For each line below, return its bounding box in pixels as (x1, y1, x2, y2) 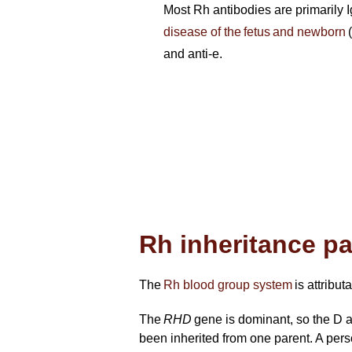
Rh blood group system (163, 278, 292, 291)
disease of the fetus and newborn (163, 25, 346, 38)
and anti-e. (163, 47, 225, 60)
